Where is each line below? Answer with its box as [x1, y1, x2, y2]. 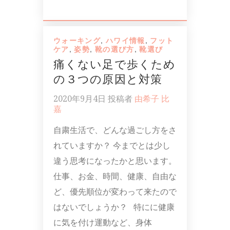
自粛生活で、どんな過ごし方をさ [53, 125, 177, 135]
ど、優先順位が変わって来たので [53, 186, 177, 197]
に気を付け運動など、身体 [53, 217, 152, 227]
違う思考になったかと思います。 [53, 156, 177, 166]
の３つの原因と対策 [53, 72, 162, 86]
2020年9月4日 [53, 93, 106, 104]
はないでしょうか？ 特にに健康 [53, 202, 175, 212]
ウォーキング [53, 36, 101, 45]
